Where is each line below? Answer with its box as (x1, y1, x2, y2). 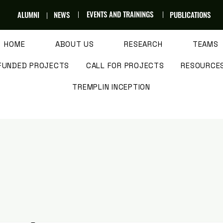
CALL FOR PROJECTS (86, 61, 164, 70)
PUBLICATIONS (169, 9, 211, 20)
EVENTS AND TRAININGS (86, 8, 153, 19)
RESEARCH (124, 39, 163, 49)
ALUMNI (17, 9, 39, 20)
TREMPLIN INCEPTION (72, 82, 150, 92)
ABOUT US (55, 39, 94, 49)
